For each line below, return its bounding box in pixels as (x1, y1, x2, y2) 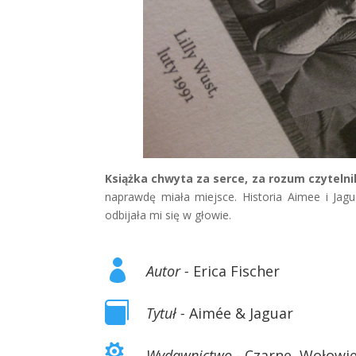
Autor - (146, 261, 189, 281)
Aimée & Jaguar (185, 304, 293, 323)
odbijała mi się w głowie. (105, 207, 231, 222)
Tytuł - (146, 304, 185, 323)
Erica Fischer (189, 261, 280, 281)
